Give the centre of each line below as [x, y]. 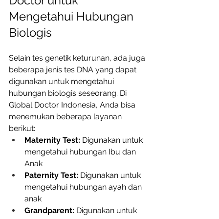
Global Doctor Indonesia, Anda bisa [73, 105]
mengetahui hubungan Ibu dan [81, 152]
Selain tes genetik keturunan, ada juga [78, 58]
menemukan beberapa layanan [66, 117]
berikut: [23, 129]
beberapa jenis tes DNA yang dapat [74, 70]
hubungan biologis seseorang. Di [69, 93]
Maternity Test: [52, 140]
